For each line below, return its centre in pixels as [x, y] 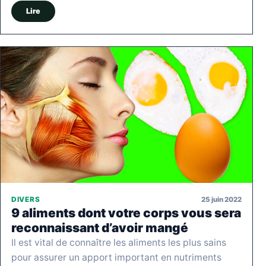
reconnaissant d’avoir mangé [100, 228]
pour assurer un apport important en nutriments [116, 258]
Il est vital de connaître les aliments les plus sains [119, 243]
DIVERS [26, 200]
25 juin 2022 [221, 199]
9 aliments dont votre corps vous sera [126, 213]
